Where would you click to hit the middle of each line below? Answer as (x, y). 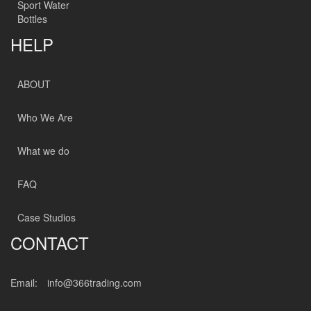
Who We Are (45, 117)
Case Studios (47, 217)
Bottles (32, 18)
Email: (25, 282)
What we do (43, 150)
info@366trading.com (94, 282)
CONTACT (50, 242)
